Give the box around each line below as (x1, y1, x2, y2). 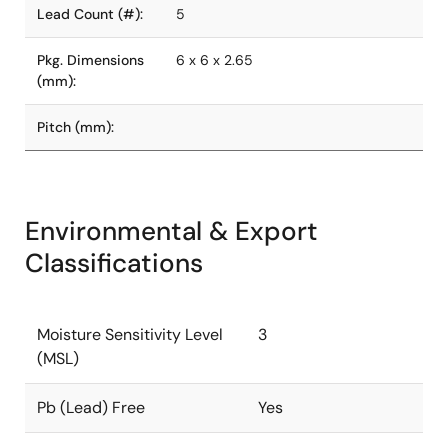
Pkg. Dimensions (37, 51, 144, 69)
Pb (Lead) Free (37, 397, 145, 418)
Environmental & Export (25, 214, 318, 248)
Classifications (25, 246, 203, 280)
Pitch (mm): (37, 118, 114, 136)
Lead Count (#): (37, 5, 143, 23)
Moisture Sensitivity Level (37, 324, 223, 345)
